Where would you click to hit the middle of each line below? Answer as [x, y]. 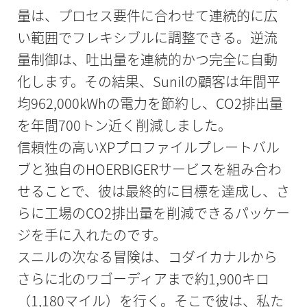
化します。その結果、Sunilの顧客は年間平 [148, 82]
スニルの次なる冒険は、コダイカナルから [147, 257]
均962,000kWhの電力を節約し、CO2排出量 [150, 103]
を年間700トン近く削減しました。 [124, 125]
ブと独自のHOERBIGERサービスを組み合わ [149, 169]
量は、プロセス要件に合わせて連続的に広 [147, 16]
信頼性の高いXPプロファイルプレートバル [148, 147]
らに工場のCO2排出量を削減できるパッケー [153, 213]
